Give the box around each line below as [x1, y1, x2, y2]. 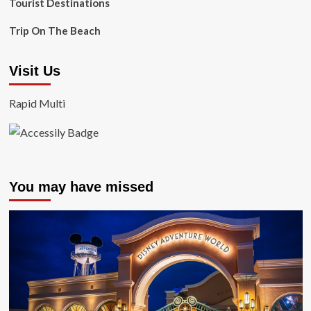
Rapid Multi [8, 96, 65, 110]
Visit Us [8, 63, 60, 78]
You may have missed [8, 179, 153, 195]
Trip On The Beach [8, 24, 101, 37]
